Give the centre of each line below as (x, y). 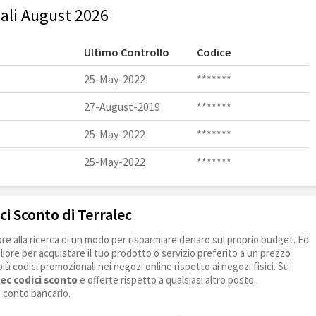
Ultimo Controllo (127, 53)
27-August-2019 (122, 107)
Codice (214, 53)
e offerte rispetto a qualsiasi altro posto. (167, 280)
